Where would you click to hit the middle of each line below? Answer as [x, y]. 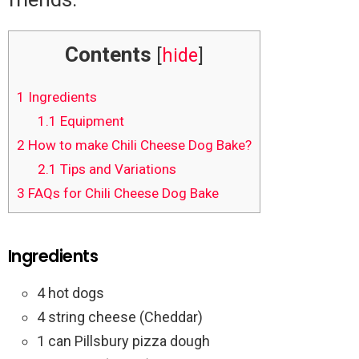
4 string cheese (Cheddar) [120, 317]
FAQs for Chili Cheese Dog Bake [122, 193]
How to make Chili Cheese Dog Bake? [138, 145]
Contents [108, 55]
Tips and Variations [116, 169]
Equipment [90, 121]
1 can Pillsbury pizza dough [123, 341]
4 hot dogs [71, 293]
